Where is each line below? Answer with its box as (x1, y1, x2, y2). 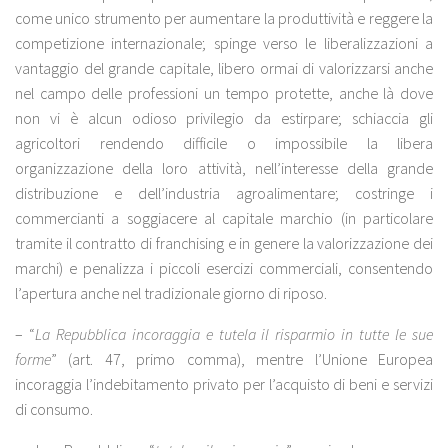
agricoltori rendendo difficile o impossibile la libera (15, 132, 433, 153)
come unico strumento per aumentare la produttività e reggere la (15, 7, 433, 28)
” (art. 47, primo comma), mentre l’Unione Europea (51, 348, 433, 369)
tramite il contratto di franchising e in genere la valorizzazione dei (15, 232, 433, 253)
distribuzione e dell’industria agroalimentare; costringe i (15, 182, 433, 203)
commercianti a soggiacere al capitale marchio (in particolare (15, 207, 433, 228)
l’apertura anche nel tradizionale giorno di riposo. (15, 282, 327, 303)
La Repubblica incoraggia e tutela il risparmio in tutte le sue (34, 323, 434, 344)
